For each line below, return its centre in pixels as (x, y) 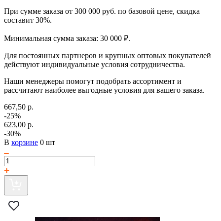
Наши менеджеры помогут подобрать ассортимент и (93, 81)
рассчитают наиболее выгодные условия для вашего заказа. (104, 90)
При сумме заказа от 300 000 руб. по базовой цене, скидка (102, 11)
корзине (25, 142)
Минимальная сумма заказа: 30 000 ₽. (67, 38)
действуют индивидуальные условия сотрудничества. (94, 64)
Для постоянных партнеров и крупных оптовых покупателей (108, 55)
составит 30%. (28, 20)
